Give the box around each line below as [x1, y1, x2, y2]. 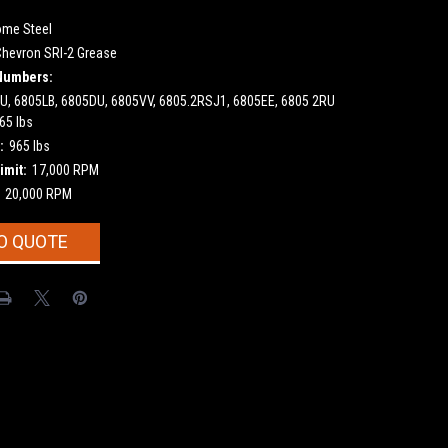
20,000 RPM [4, 185, 72, 202]
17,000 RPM [31, 161, 99, 178]
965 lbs [8, 137, 50, 154]
